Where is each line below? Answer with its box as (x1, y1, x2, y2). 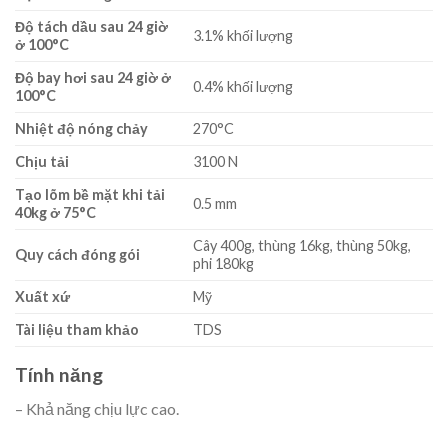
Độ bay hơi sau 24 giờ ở (15, 68, 171, 86)
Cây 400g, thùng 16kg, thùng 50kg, (193, 236, 412, 254)
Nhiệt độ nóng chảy (15, 119, 148, 137)
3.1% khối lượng (193, 26, 294, 44)
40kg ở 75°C (15, 203, 96, 221)
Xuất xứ (15, 287, 70, 305)
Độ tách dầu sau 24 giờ (15, 17, 168, 35)
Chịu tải (15, 152, 69, 170)
